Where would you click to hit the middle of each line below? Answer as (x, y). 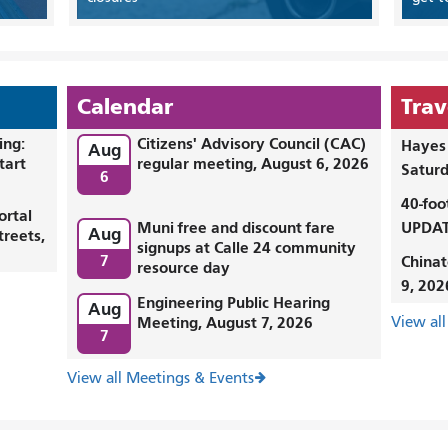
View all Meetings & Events (161, 378)
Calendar (125, 107)
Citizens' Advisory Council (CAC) (252, 144)
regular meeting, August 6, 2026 (253, 164)
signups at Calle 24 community (247, 248)
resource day (184, 268)
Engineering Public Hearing (234, 303)
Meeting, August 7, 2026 (225, 323)
